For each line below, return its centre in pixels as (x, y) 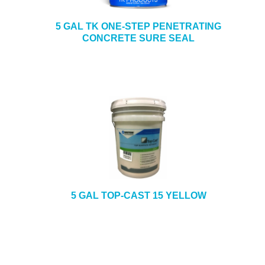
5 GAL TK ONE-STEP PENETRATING (138, 26)
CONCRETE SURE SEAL (138, 38)
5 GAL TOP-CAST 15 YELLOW (138, 195)
